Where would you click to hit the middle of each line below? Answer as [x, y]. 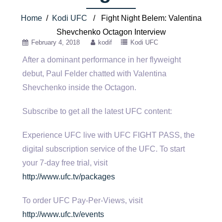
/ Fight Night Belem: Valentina [144, 18]
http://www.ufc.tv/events [63, 214]
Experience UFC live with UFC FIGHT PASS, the [109, 135]
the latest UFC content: [132, 111]
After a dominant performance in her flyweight [102, 60]
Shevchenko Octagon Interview [111, 32]
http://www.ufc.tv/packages [69, 177]
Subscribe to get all [57, 111]
